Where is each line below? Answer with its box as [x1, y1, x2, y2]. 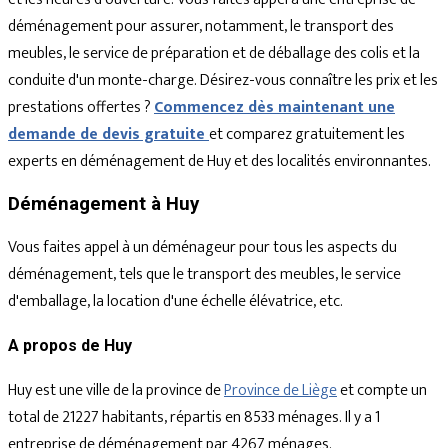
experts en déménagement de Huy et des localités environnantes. [8, 147, 431, 175]
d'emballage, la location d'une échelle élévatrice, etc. [8, 287, 343, 315]
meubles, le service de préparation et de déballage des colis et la [8, 39, 420, 67]
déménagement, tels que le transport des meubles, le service [8, 260, 401, 288]
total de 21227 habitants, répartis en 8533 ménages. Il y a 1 [8, 403, 380, 431]
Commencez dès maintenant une [154, 93, 395, 121]
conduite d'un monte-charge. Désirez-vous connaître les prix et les [8, 66, 438, 94]
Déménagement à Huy [8, 193, 199, 216]
